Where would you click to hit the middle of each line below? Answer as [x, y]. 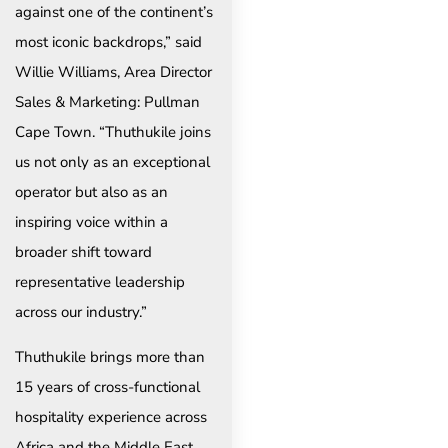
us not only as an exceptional [112, 162]
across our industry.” [81, 312]
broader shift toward [83, 252]
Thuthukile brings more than [110, 356]
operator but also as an [91, 192]
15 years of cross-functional [107, 386]
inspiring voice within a [91, 222]
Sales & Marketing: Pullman [107, 102]
